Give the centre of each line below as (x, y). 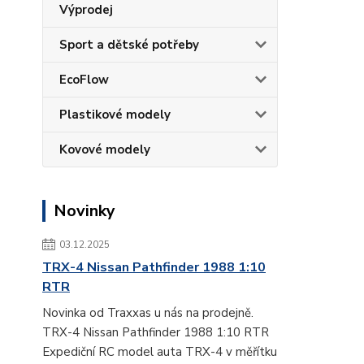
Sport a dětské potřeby (129, 44)
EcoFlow (84, 79)
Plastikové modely (115, 114)
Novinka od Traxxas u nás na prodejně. (148, 312)
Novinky (84, 210)
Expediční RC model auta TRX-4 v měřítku (160, 351)
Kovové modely (105, 149)
